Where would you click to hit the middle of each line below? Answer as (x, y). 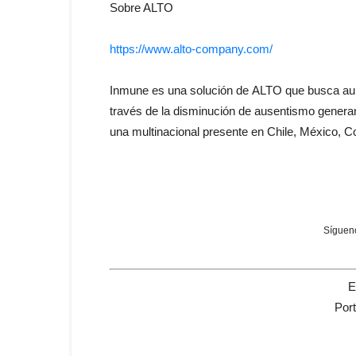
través (128, 111)
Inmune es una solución (173, 90)
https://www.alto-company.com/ (191, 49)
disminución (204, 111)
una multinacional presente (180, 132)
